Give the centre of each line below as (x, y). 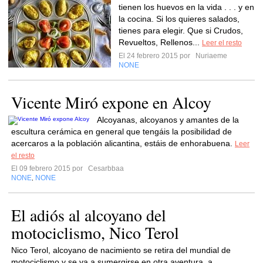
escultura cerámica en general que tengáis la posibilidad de (122, 131)
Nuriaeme (210, 56)
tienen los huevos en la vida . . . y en (186, 7)
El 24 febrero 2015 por (156, 56)
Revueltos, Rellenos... (160, 42)
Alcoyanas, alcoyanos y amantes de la (168, 120)
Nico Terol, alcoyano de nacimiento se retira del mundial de (121, 250)
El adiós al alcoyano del (89, 215)
